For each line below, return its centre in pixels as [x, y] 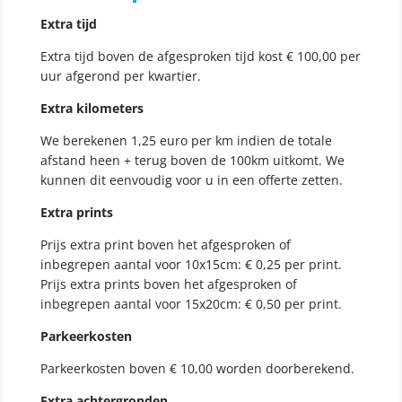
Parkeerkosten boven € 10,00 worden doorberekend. [197, 369]
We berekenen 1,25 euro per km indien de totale [186, 141]
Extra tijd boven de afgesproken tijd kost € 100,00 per [200, 57]
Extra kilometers [92, 109]
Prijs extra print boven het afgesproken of [165, 245]
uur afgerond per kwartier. [120, 76]
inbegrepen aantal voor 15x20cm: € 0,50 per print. [191, 304]
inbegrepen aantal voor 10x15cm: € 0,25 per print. [191, 265]
